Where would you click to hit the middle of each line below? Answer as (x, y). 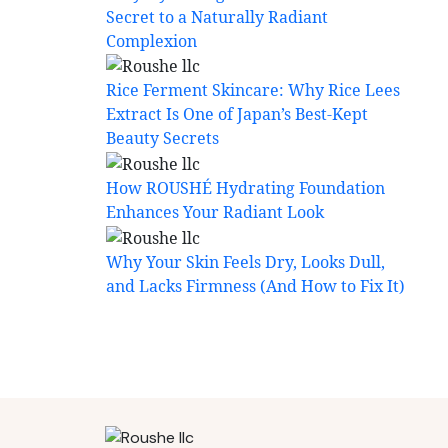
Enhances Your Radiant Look (215, 212)
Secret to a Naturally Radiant (217, 16)
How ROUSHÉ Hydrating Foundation (245, 188)
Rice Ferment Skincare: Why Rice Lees (253, 90)
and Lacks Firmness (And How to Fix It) (255, 285)
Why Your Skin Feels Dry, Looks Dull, (245, 261)
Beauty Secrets (162, 138)
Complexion (151, 40)
